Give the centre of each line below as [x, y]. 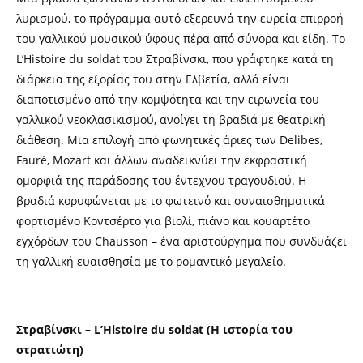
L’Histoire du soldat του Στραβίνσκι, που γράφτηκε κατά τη [175, 58]
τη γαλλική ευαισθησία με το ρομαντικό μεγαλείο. [151, 261]
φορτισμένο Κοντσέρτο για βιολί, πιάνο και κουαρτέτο [163, 220]
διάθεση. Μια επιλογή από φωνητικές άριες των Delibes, [169, 139]
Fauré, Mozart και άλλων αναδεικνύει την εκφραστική [162, 160]
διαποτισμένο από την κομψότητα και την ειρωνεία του [168, 99]
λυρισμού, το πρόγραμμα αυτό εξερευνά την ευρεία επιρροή [180, 18]
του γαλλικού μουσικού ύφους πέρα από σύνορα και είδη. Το [181, 38]
